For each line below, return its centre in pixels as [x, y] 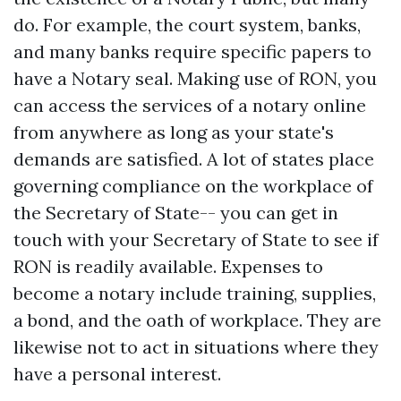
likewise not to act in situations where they [196, 347]
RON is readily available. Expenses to [168, 266]
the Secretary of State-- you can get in [176, 213]
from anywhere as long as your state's [174, 132]
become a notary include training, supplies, [195, 293]
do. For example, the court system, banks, [187, 25]
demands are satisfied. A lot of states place [194, 159]
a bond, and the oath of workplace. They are [197, 320]
